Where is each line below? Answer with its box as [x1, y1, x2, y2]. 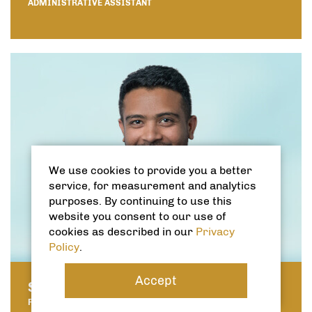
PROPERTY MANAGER [28, 297, 115, 308]
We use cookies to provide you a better [48, 164, 252, 177]
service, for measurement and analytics [48, 179, 256, 192]
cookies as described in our [48, 225, 196, 238]
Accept [135, 272, 177, 288]
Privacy [195, 225, 235, 238]
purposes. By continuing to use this [48, 194, 232, 208]
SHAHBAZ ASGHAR [28, 279, 154, 296]
